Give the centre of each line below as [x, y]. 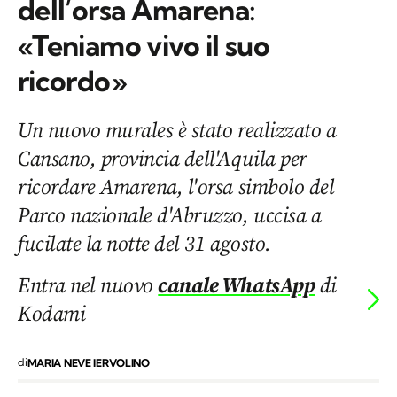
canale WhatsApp [237, 285]
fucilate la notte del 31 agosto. [144, 244]
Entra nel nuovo [88, 285]
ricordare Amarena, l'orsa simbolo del [176, 187]
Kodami [52, 314]
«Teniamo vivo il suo [144, 46]
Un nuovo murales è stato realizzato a [177, 130]
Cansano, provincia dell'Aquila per [163, 159]
